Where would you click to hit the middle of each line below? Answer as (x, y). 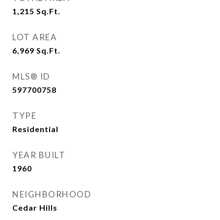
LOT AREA (35, 37)
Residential (35, 129)
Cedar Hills (35, 207)
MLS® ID (31, 76)
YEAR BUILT (39, 155)
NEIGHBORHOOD (52, 194)
